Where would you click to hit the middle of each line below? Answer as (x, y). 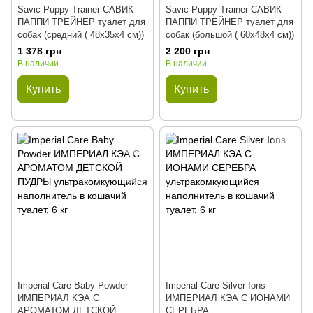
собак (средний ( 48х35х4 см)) (81, 35)
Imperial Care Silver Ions (216, 285)
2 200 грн (188, 51)
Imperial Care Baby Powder (73, 285)
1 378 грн (39, 51)
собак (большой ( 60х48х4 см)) (230, 35)
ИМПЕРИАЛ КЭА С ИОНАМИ (228, 298)
